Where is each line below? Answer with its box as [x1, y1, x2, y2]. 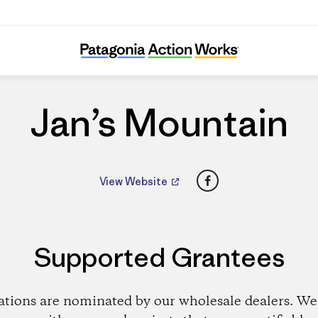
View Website [99, 174, 170, 188]
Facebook [207, 168, 263, 185]
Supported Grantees [33, 241, 285, 274]
